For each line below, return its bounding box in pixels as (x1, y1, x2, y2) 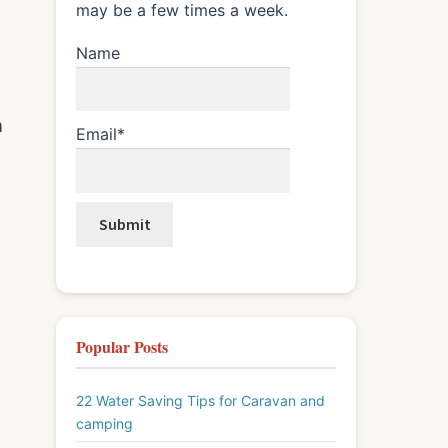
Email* (76, 123, 125, 144)
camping (76, 414, 133, 432)
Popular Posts (76, 334, 168, 358)
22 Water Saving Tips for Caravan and (76, 391, 325, 409)
